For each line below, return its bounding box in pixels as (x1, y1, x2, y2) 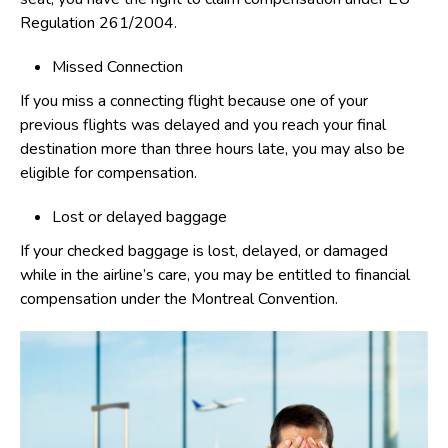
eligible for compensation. (20, 162, 197, 184)
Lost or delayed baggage (52, 206, 227, 228)
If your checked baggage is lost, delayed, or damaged (20, 240, 388, 262)
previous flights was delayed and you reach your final (20, 114, 386, 136)
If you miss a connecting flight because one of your (20, 90, 368, 112)
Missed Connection (52, 56, 183, 78)
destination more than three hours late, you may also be (20, 138, 405, 160)
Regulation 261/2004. (20, 12, 177, 34)
